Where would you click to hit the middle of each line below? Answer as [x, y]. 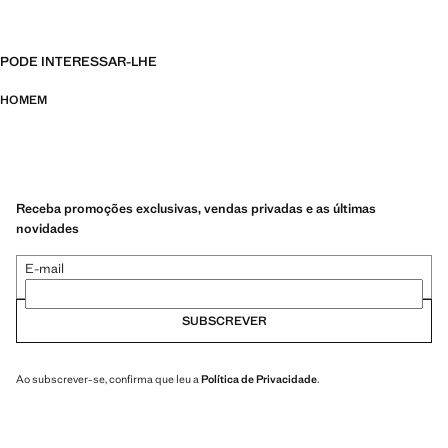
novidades [47, 228]
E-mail [44, 268]
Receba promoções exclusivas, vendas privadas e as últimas [196, 208]
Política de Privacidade [259, 378]
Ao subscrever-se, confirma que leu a [108, 378]
